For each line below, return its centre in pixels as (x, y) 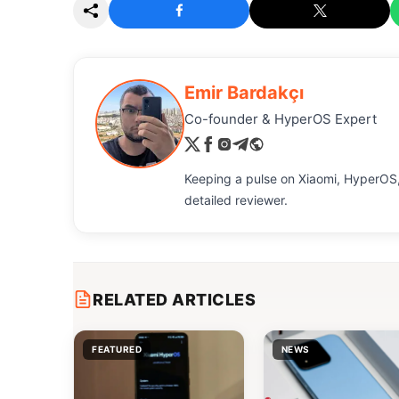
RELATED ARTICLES (174, 299)
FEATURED (117, 349)
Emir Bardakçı (244, 92)
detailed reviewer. (236, 199)
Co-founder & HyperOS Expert (281, 118)
